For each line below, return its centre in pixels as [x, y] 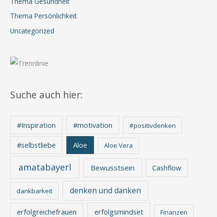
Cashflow [167, 168]
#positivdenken [153, 125]
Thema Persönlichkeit [44, 16]
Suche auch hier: [46, 95]
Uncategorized [32, 31]
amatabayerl [45, 167]
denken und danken [106, 191]
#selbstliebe [37, 145]
